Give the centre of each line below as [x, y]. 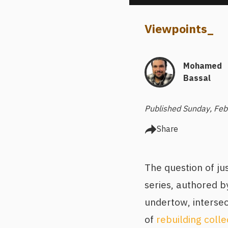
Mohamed [202, 66]
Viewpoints [176, 30]
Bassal [197, 79]
